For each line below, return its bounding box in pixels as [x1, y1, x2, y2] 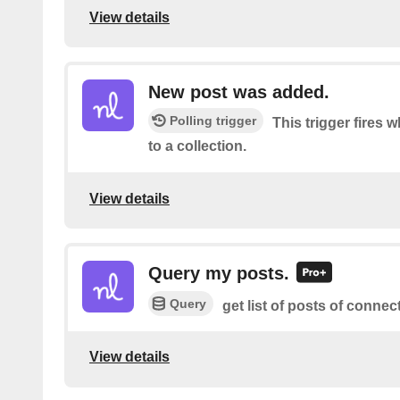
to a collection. [148, 138, 246, 154]
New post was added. [148, 82, 329, 103]
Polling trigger [170, 113, 256, 129]
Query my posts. [148, 263, 289, 284]
